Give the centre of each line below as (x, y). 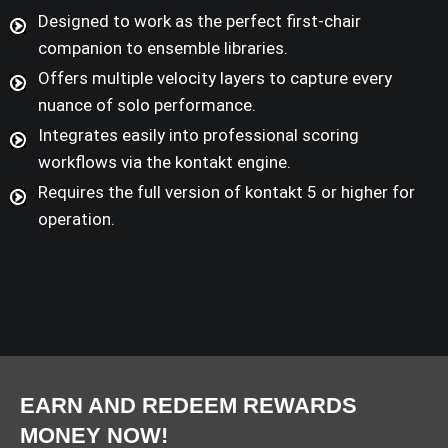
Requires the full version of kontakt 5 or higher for (226, 192)
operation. (76, 219)
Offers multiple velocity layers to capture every (215, 78)
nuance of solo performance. (147, 105)
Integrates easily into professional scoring (198, 135)
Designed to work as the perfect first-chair (199, 21)
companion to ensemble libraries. (163, 48)
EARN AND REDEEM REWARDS (188, 406)
